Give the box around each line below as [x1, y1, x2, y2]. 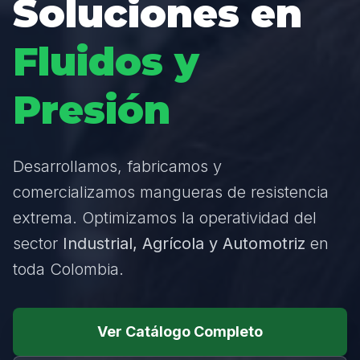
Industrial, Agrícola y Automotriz [63, 234, 305, 254]
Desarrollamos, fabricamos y [13, 157, 222, 177]
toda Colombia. [13, 260, 124, 280]
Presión [13, 87, 170, 134]
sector [13, 234, 63, 254]
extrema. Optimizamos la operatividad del [13, 208, 317, 228]
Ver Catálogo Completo [97, 323, 263, 341]
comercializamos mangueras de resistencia [13, 182, 329, 202]
